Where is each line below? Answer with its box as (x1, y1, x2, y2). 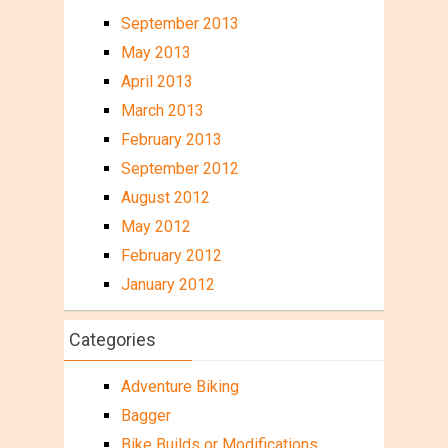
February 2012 (120, 246, 222, 266)
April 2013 (120, 72, 193, 92)
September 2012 (120, 159, 239, 179)
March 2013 (120, 101, 204, 121)
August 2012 (120, 188, 210, 208)
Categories (68, 329, 156, 351)
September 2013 (120, 14, 239, 34)
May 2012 (120, 217, 191, 237)
